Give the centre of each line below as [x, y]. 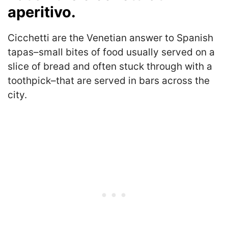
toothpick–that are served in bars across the [109, 81]
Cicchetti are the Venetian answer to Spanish [110, 38]
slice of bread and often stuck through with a [110, 67]
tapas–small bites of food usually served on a [111, 52]
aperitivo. [42, 12]
